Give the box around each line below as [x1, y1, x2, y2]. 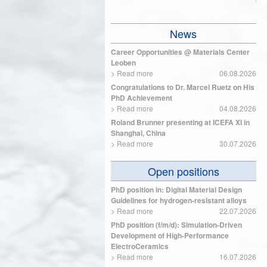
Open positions [147, 163, 219, 179]
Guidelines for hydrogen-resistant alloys [111, 195, 247, 206]
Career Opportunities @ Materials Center [111, 46, 250, 57]
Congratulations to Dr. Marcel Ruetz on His [111, 82, 254, 92]
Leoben [111, 57, 136, 68]
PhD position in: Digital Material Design [111, 184, 242, 195]
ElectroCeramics [111, 241, 169, 252]
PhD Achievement [111, 92, 172, 103]
